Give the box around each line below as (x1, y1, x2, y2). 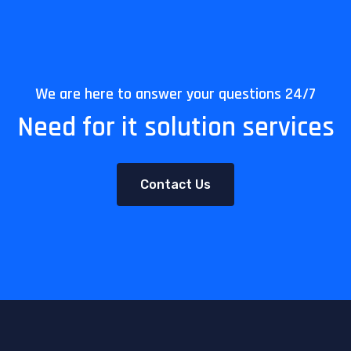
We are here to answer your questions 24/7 (35, 84, 316, 104)
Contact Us (140, 177, 211, 192)
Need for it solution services (16, 110, 335, 145)
